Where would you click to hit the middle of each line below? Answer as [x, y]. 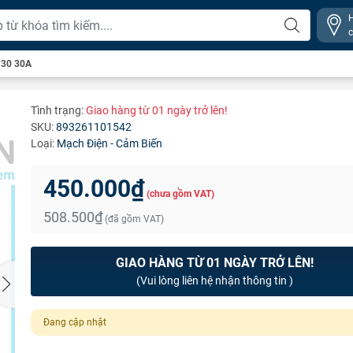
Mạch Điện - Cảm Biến [110, 143]
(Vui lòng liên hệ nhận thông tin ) [215, 281]
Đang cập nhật [75, 322]
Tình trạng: [59, 110]
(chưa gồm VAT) [181, 194]
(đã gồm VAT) [135, 219]
